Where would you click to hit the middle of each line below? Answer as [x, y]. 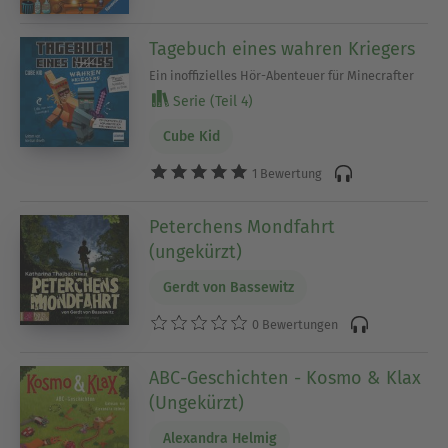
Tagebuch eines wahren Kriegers [282, 49]
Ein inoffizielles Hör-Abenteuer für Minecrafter [282, 76]
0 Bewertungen [294, 324]
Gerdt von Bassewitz [228, 288]
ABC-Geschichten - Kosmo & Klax [285, 378]
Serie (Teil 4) [211, 102]
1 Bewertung [286, 173]
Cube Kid [191, 137]
